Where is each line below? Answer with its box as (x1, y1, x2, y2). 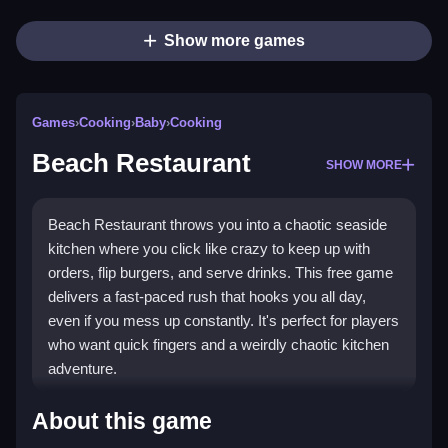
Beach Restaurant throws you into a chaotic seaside (48, 216, 387, 234)
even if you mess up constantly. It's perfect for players (48, 312, 399, 330)
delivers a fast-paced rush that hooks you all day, (48, 288, 366, 306)
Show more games (163, 32, 305, 50)
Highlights (48, 399, 146, 422)
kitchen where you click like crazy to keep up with (48, 240, 370, 258)
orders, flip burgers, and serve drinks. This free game (48, 264, 393, 282)
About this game (32, 408, 212, 435)
